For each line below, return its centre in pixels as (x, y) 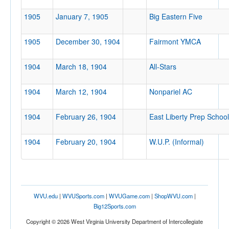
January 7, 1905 (82, 17)
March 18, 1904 (81, 67)
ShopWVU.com (173, 196)
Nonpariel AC (171, 92)
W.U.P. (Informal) (177, 142)
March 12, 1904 (81, 92)
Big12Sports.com (114, 206)
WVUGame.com (129, 196)
